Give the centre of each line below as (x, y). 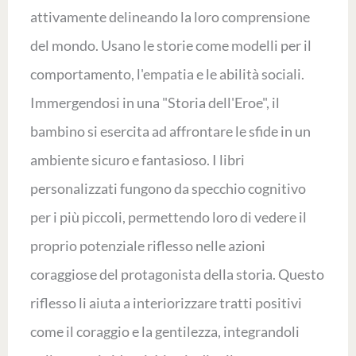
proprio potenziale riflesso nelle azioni (147, 246)
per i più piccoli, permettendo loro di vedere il (168, 217)
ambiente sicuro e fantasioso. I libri (137, 160)
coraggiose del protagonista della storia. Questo (177, 274)
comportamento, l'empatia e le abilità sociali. (167, 74)
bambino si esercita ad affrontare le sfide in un (170, 131)
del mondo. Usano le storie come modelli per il (170, 45)
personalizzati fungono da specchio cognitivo (168, 188)
